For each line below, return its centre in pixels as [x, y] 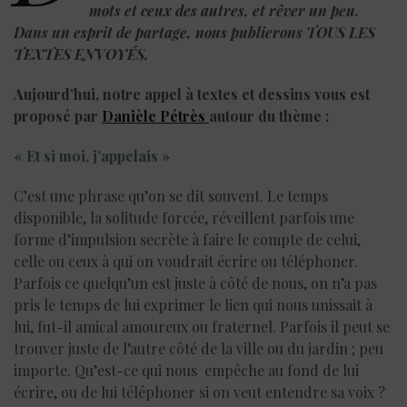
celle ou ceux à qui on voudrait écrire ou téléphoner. [186, 261]
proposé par [58, 115]
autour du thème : [269, 115]
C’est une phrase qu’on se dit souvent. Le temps [171, 195]
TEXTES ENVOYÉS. [81, 54]
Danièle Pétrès [155, 115]
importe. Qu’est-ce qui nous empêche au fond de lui [186, 370]
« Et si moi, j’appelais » [92, 155]
